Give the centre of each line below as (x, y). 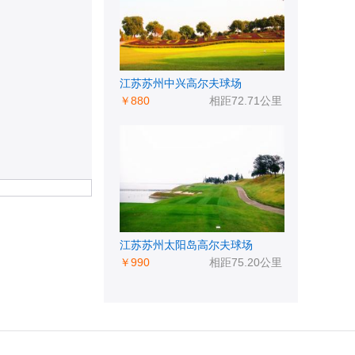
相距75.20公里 (246, 262)
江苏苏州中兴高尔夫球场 (181, 83)
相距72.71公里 (246, 101)
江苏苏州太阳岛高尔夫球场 (186, 245)
